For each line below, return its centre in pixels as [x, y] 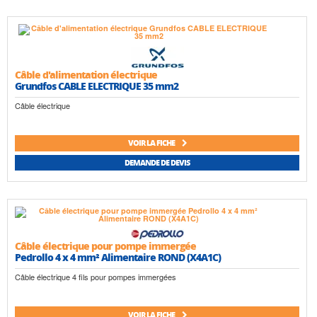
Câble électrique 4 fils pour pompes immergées [96, 277]
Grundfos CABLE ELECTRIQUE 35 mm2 [97, 85]
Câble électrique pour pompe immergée [105, 246]
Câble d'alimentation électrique [86, 74]
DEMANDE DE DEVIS [157, 162]
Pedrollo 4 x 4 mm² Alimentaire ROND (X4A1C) [118, 257]
